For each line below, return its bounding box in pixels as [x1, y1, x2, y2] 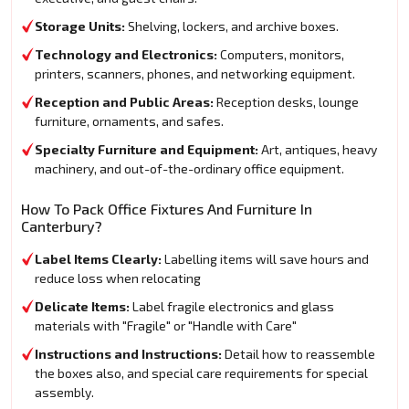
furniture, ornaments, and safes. [35, 113, 224, 130]
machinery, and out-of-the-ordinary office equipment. [35, 161, 344, 177]
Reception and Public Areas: [35, 94, 214, 110]
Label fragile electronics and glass [130, 299, 334, 315]
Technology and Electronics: [35, 47, 217, 63]
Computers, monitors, [217, 47, 344, 63]
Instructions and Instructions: [35, 346, 222, 362]
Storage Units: [35, 18, 125, 35]
